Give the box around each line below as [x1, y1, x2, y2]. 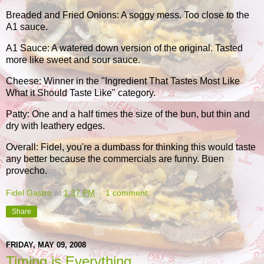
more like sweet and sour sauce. [6, 55, 140, 65]
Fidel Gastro [6, 187, 52, 197]
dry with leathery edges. [6, 120, 105, 131]
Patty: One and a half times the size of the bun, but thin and [6, 108, 250, 119]
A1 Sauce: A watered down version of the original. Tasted [6, 43, 243, 54]
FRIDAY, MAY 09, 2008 [6, 240, 86, 249]
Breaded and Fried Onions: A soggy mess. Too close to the [6, 10, 249, 21]
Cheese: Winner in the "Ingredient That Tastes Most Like [6, 76, 240, 87]
